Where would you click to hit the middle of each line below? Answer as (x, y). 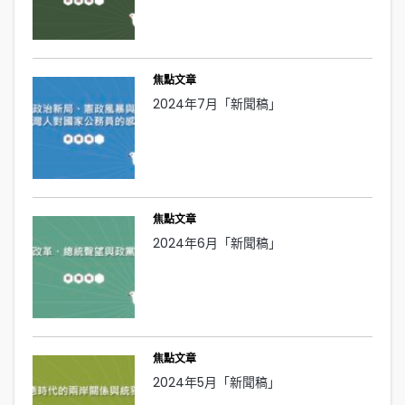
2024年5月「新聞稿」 (216, 382)
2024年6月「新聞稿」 (217, 244)
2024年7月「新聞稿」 (217, 104)
